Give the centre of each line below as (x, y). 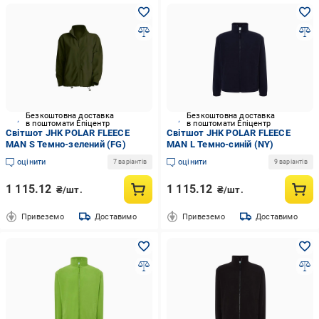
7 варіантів (130, 162)
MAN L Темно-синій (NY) (220, 144)
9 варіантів (291, 162)
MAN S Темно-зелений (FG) (66, 144)
